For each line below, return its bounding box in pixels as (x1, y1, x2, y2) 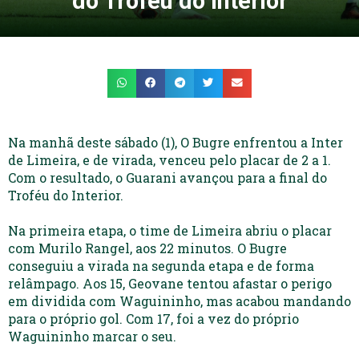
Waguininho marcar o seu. (8, 327, 176, 345)
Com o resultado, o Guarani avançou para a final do (8, 168, 327, 186)
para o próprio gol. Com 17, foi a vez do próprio (8, 309, 299, 327)
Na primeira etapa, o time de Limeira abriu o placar (8, 221, 332, 239)
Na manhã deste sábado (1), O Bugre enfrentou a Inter (8, 133, 343, 151)
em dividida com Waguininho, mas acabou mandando (8, 292, 351, 309)
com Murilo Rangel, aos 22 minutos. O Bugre (8, 239, 287, 256)
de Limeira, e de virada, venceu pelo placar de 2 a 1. (8, 151, 331, 168)
